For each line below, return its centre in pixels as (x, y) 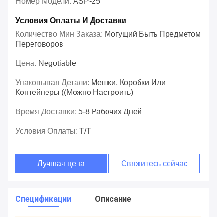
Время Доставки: (47, 112)
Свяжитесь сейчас (154, 164)
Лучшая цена (61, 164)
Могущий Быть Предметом (153, 34)
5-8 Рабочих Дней (110, 112)
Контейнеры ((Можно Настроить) (74, 93)
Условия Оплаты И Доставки (71, 21)
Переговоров (39, 44)
